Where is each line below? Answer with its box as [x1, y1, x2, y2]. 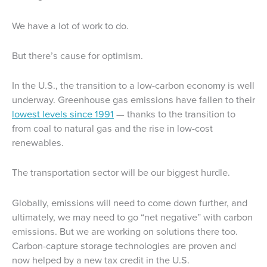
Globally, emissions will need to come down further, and [12, 195, 247, 210]
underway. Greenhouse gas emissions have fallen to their [12, 92, 255, 108]
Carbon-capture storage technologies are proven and [12, 238, 236, 253]
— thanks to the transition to [114, 107, 235, 122]
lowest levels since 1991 [12, 107, 114, 122]
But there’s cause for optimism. [12, 48, 143, 63]
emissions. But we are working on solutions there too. [12, 223, 238, 239]
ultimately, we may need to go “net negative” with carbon [12, 209, 253, 225]
